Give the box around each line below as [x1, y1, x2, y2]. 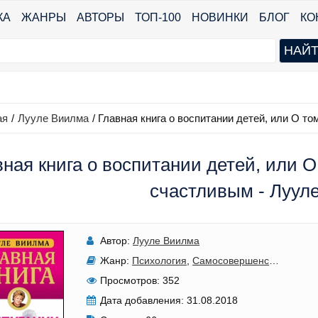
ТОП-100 [135, 11, 181, 23]
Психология [132, 255, 187, 266]
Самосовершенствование [192, 255, 270, 266]
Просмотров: [100, 275, 160, 286]
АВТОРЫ [77, 11, 124, 23]
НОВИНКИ [192, 11, 248, 23]
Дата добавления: [100, 295, 185, 306]
